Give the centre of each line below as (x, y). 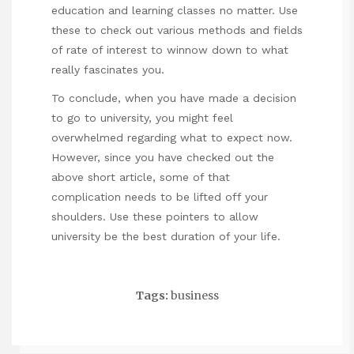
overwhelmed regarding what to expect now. (172, 138)
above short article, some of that (141, 177)
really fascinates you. (108, 70)
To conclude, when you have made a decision (174, 98)
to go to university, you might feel (142, 118)
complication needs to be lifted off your (160, 197)
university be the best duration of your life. (166, 237)
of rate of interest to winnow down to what (170, 50)
